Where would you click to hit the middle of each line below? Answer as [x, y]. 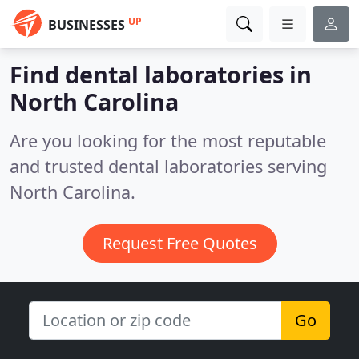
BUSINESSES [87, 25]
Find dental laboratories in [161, 74]
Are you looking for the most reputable [168, 141]
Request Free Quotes [179, 243]
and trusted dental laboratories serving [168, 166]
